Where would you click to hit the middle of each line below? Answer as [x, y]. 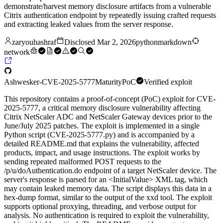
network [17, 52]
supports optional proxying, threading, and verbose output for [100, 207]
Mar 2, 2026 [116, 42]
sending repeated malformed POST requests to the [83, 162]
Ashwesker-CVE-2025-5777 [50, 82]
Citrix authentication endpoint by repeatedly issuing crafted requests [110, 15]
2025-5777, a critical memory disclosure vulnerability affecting [102, 108]
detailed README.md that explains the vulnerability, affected [102, 144]
